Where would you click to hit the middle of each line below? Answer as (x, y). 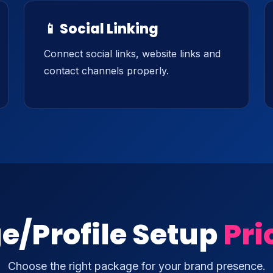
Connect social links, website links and (132, 54)
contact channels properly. (106, 71)
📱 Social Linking (101, 29)
